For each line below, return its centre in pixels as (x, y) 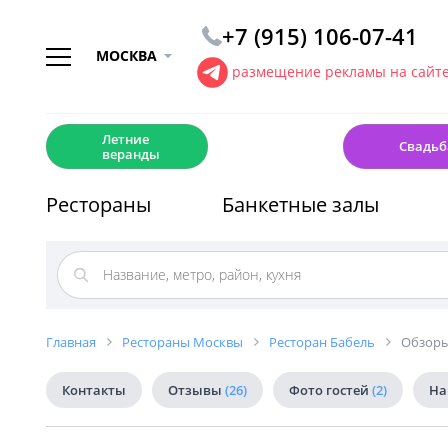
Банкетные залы (300, 204)
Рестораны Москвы (182, 342)
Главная (71, 342)
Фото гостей (330, 390)
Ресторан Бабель (322, 342)
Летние (125, 138)
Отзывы (196, 390)
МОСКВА (126, 55)
